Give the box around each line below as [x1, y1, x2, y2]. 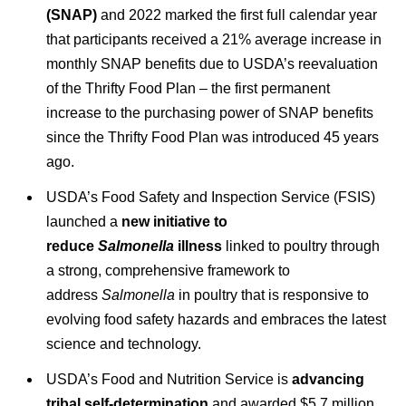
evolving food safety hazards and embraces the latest [45, 311, 386, 327]
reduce [45, 237, 98, 254]
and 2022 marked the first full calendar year [96, 6, 377, 23]
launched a [45, 213, 121, 229]
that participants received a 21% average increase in [45, 31, 382, 47]
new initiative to [121, 213, 227, 229]
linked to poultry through [221, 237, 380, 254]
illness [173, 237, 222, 254]
